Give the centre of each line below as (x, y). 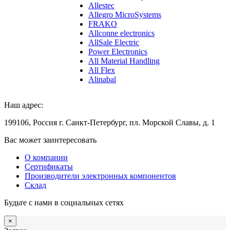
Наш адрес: (25, 105)
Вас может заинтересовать (50, 140)
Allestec (101, 5)
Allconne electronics (121, 33)
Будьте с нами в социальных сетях (64, 203)
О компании (46, 157)
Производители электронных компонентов (100, 176)
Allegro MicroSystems (125, 15)
